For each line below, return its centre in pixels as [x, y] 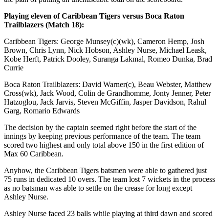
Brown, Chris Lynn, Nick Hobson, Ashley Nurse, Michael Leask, [105, 50]
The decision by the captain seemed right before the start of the [100, 127]
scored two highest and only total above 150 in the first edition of [104, 145]
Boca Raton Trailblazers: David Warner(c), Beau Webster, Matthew [108, 84]
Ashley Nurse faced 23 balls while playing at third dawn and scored [108, 213]
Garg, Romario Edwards [42, 110]
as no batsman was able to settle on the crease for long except [98, 188]
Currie [14, 67]
